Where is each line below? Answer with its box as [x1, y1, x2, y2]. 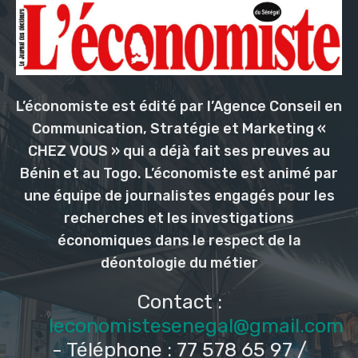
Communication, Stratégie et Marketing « [32, 120, 326, 138]
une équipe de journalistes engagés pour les [23, 187, 335, 205]
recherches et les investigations [64, 209, 294, 228]
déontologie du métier [100, 254, 258, 272]
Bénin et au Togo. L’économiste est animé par [20, 165, 338, 183]
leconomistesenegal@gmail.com [48, 314, 344, 338]
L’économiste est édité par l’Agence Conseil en [16, 97, 342, 116]
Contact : [136, 290, 222, 314]
